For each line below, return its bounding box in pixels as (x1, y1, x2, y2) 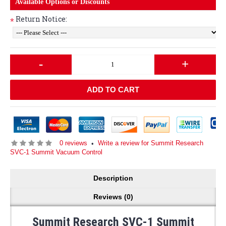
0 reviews (60, 139, 87, 147)
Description (93, 174, 133, 182)
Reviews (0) (93, 193, 133, 201)
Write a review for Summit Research (98, 139, 203, 147)
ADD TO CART (87, 85, 139, 94)
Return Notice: (16, 14, 67, 24)
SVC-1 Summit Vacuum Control (10, 148, 102, 156)
